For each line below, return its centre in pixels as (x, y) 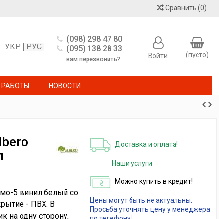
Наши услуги (132, 163)
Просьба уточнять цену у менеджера (150, 209)
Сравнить (181, 8)
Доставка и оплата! (146, 144)
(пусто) (197, 55)
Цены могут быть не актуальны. (141, 200)
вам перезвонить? (94, 59)
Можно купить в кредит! (153, 181)
